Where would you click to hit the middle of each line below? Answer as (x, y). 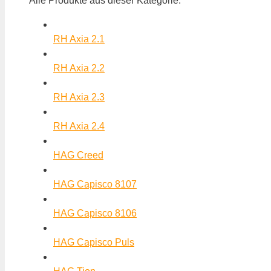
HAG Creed (78, 155)
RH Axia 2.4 (79, 126)
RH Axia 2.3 (79, 97)
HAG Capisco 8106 (95, 213)
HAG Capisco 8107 (95, 184)
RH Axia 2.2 (79, 68)
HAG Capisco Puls (94, 242)
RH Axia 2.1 (79, 39)
